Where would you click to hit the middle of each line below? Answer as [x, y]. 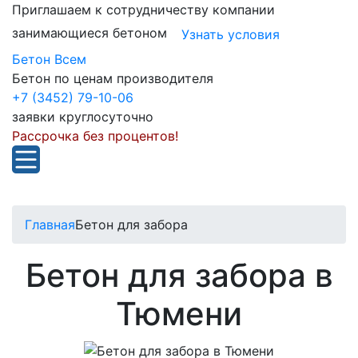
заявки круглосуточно [83, 117]
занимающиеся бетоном [89, 33]
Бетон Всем [49, 59]
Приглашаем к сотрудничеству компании [143, 10]
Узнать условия [231, 34]
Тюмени [179, 314]
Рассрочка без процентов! [95, 136]
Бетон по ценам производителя [113, 78]
